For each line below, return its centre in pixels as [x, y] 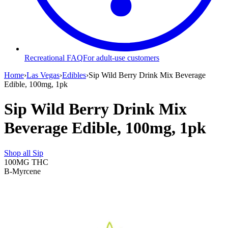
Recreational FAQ [54, 58]
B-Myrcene [22, 171]
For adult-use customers [121, 58]
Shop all [18, 153]
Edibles [74, 75]
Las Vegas [43, 75]
